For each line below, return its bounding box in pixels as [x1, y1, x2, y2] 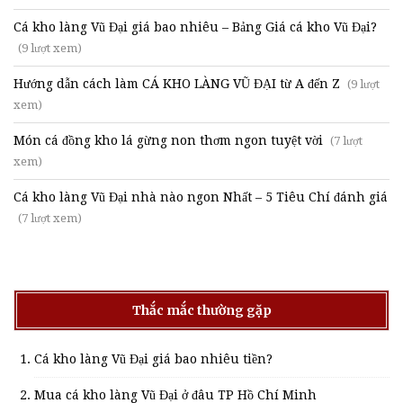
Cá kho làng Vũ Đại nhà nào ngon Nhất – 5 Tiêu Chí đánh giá [13, 189, 388, 204]
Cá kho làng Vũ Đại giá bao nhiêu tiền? [34, 351, 273, 366]
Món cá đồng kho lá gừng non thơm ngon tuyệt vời [13, 132, 323, 148]
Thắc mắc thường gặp [131, 301, 272, 318]
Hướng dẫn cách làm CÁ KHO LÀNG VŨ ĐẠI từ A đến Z [13, 76, 340, 91]
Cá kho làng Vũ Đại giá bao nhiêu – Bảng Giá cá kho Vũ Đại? [13, 19, 377, 34]
